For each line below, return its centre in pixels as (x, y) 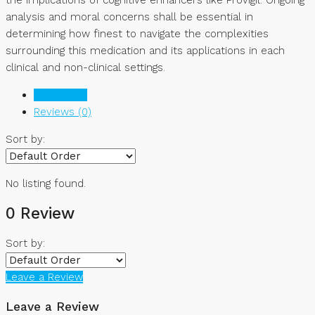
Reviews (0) (63, 111)
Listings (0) (60, 95)
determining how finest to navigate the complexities (137, 33)
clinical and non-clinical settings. (85, 67)
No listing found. (46, 183)
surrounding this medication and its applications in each (145, 50)
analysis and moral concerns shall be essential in (129, 17)
